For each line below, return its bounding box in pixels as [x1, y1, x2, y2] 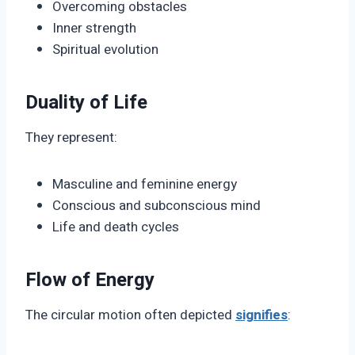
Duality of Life [25, 89, 147, 117]
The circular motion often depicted [25, 305, 235, 326]
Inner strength [52, 18, 136, 39]
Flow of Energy [25, 266, 155, 295]
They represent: [25, 128, 117, 148]
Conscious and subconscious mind [52, 196, 261, 216]
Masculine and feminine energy [52, 174, 237, 195]
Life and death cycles [52, 217, 179, 238]
